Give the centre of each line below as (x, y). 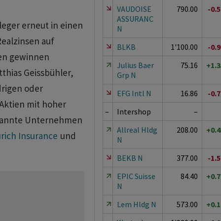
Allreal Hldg (137, 130)
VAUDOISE (134, 9)
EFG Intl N (134, 93)
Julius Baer (135, 65)
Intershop (134, 111)
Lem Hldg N (136, 204)
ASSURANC (135, 19)
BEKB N (130, 158)
